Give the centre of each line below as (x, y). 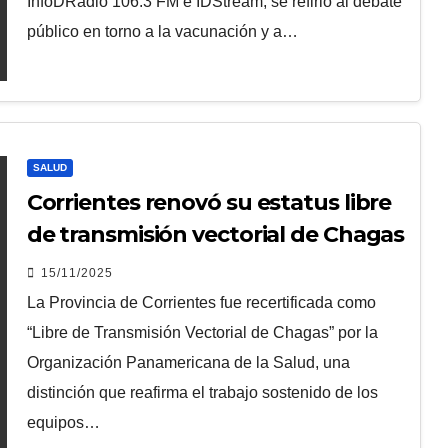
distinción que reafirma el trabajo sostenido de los (202, 392)
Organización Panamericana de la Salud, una (188, 362)
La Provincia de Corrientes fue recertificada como (201, 302)
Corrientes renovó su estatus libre (209, 202)
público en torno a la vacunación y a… (162, 32)
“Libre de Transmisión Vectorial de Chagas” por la (202, 332)
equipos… (63, 422)
